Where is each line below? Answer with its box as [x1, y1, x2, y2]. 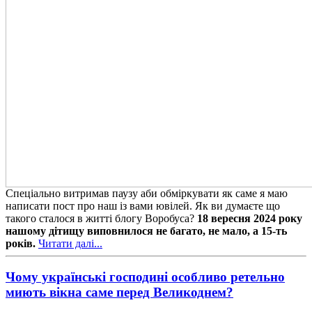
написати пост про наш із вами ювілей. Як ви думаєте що [6, 199, 280, 212]
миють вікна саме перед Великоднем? [6, 285, 233, 300]
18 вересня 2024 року [197, 212, 302, 224]
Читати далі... [38, 237, 102, 249]
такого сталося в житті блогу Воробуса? [6, 212, 197, 224]
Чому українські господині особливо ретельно [6, 270, 285, 285]
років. [6, 237, 36, 249]
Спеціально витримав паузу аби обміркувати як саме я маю [6, 187, 288, 199]
